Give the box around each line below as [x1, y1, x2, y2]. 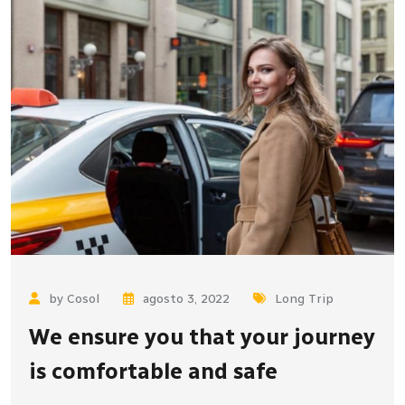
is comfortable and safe [29, 358, 278, 385]
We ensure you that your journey [29, 324, 375, 351]
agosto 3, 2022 [143, 291, 230, 307]
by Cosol [49, 291, 99, 307]
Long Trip [275, 291, 334, 307]
